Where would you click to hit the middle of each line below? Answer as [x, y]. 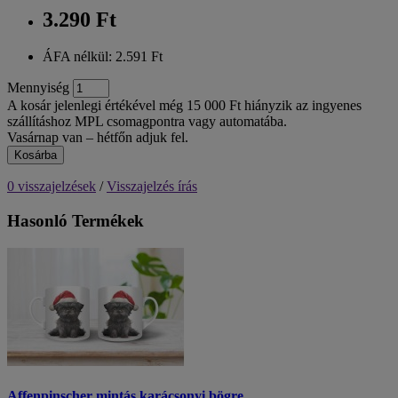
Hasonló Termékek [76, 221]
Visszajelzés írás [152, 187]
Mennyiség [38, 88]
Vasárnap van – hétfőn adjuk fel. [98, 138]
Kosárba [36, 155]
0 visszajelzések [52, 187]
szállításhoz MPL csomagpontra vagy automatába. [147, 122]
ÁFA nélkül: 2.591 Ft [103, 57]
